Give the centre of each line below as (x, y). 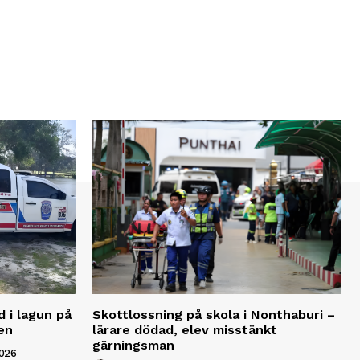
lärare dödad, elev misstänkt (185, 329)
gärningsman (133, 345)
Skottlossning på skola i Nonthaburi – (214, 314)
